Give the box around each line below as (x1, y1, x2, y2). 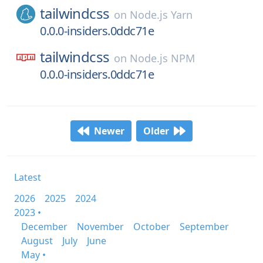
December (21, 220, 68, 233)
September (180, 220, 229, 233)
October (133, 220, 170, 233)
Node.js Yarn (130, 8, 193, 22)
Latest (14, 171, 41, 184)
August (21, 234, 53, 247)
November (77, 220, 124, 233)
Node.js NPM (130, 51, 195, 65)
